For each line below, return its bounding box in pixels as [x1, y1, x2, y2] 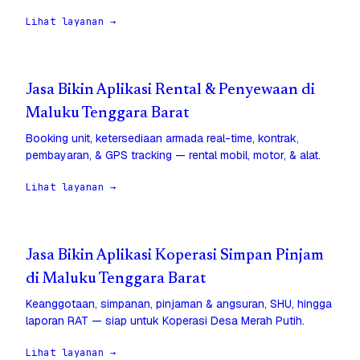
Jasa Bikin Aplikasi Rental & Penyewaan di [26, 83, 315, 99]
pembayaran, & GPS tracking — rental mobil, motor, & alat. [26, 148, 321, 163]
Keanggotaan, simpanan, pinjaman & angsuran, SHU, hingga [26, 297, 332, 312]
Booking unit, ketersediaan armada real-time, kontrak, [26, 131, 299, 146]
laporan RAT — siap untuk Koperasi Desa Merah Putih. [26, 313, 305, 329]
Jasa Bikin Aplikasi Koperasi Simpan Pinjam [26, 248, 324, 264]
